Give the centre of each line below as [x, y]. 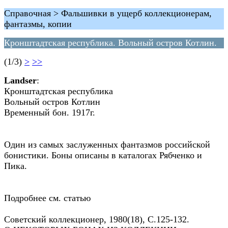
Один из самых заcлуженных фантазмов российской [107, 145]
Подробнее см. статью [47, 198]
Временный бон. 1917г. [50, 112]
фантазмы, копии [38, 24]
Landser [20, 80]
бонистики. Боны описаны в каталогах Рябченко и [103, 155]
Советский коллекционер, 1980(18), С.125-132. [97, 219]
